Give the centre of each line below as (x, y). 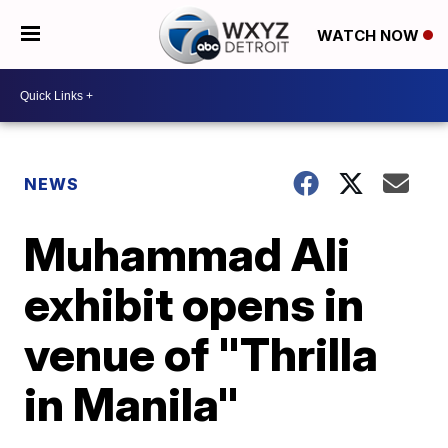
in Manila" (132, 404)
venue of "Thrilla (201, 354)
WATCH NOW (369, 35)
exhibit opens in (194, 304)
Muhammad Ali (187, 254)
